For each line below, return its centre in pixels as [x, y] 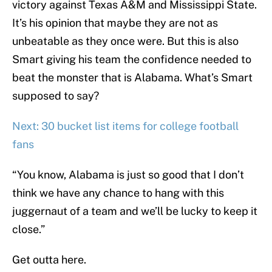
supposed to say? [56, 96]
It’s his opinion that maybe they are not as [115, 23]
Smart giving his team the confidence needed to [132, 59]
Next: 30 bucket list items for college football [125, 126]
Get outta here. [49, 260]
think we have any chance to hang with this [118, 193]
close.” [29, 229]
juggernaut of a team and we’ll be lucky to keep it [135, 211]
